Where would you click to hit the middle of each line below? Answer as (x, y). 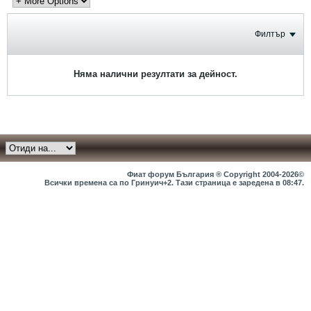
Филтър (270, 34)
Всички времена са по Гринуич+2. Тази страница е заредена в (163, 183)
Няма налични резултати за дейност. (155, 74)
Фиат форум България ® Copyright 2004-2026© (216, 174)
